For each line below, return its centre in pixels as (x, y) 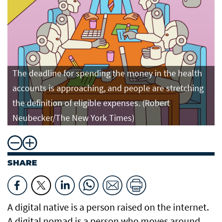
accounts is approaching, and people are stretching (108, 88)
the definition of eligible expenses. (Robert (91, 103)
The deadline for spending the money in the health (107, 73)
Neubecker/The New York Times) (73, 118)
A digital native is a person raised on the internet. (108, 207)
